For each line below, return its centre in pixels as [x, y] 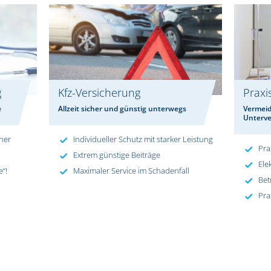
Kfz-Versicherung [99, 93]
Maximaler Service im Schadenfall [131, 171]
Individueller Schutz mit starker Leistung [143, 139]
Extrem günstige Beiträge [116, 155]
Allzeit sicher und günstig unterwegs [122, 109]
